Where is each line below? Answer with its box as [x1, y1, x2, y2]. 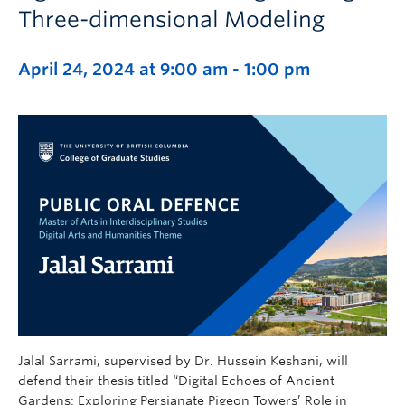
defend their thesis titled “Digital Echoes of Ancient [18, 372, 334, 388]
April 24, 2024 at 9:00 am [18, 60, 228, 79]
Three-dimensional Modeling [18, 6, 325, 33]
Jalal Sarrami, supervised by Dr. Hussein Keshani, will [18, 353, 348, 368]
